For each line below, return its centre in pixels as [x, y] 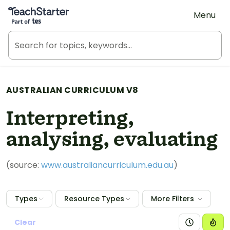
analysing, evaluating [112, 140]
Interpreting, [70, 119]
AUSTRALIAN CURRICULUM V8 [72, 90]
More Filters [172, 199]
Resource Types [94, 199]
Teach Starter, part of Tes [59, 9]
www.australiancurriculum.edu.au [107, 165]
